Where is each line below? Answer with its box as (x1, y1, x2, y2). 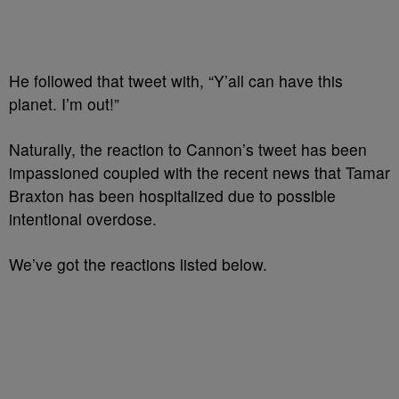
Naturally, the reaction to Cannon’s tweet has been (9, 138, 367, 161)
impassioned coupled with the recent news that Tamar (9, 161, 390, 184)
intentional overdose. (9, 208, 157, 231)
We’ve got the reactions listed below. (9, 253, 267, 276)
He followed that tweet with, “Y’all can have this (9, 69, 343, 93)
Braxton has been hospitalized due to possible (9, 184, 336, 208)
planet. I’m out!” (9, 93, 119, 116)
